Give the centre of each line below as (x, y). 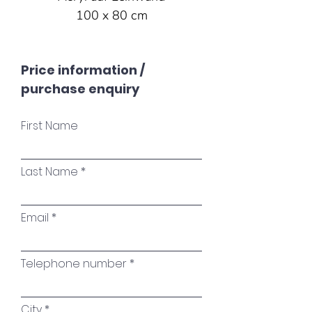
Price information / (83, 70)
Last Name (49, 172)
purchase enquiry (80, 89)
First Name (49, 126)
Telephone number (74, 264)
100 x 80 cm (111, 15)
